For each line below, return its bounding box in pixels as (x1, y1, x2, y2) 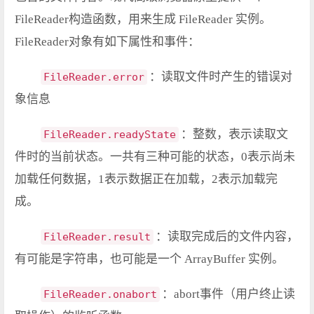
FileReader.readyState (43, 128, 176, 142)
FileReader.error (43, 71, 144, 84)
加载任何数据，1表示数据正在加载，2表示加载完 (15, 172, 278, 186)
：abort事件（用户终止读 (162, 287, 295, 301)
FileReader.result (43, 231, 151, 244)
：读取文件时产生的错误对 (149, 70, 292, 84)
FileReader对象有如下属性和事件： (15, 35, 200, 49)
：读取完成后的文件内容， (156, 230, 299, 244)
